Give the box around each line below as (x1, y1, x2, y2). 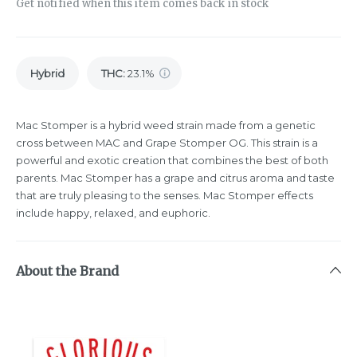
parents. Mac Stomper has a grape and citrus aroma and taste (16, 171, 335, 185)
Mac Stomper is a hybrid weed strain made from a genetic (16, 119, 316, 132)
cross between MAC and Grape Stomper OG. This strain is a (16, 136, 318, 150)
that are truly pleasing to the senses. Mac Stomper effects (16, 189, 313, 202)
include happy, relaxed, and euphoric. (16, 206, 210, 220)
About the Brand (16, 263, 119, 280)
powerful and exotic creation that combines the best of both (16, 154, 328, 167)
